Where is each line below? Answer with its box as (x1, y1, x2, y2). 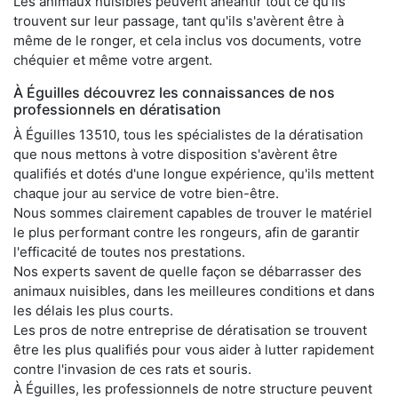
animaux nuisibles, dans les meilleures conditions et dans (13, 282, 375, 299)
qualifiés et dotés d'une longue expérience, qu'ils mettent (13, 164, 374, 182)
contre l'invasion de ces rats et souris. (13, 360, 251, 378)
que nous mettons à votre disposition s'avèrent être (13, 145, 338, 163)
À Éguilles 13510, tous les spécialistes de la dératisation (13, 125, 363, 143)
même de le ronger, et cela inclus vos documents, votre (13, 31, 362, 49)
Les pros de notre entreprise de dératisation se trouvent (13, 321, 367, 338)
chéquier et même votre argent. (13, 51, 212, 68)
